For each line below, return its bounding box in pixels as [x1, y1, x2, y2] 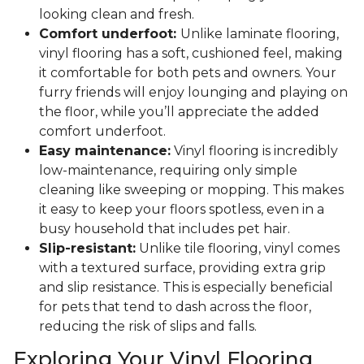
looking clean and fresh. [39, 6, 194, 23]
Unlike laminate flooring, [180, 26, 339, 42]
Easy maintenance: [39, 143, 171, 159]
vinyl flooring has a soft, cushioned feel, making [39, 45, 343, 62]
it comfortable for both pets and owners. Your [39, 65, 336, 81]
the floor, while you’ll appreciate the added [39, 104, 319, 120]
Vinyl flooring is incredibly [171, 143, 338, 159]
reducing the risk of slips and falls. [39, 318, 257, 335]
